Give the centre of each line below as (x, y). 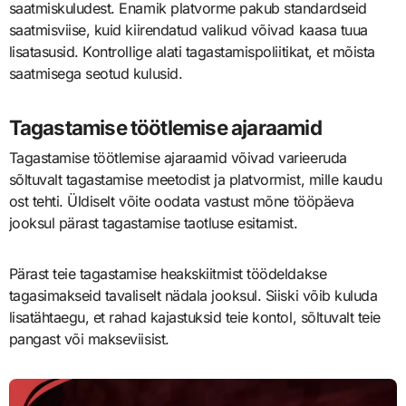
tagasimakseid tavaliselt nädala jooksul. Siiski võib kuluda (193, 296)
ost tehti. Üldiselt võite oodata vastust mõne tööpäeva (181, 202)
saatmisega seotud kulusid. (96, 73)
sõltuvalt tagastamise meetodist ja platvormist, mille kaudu (195, 180)
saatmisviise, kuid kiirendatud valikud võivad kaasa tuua (188, 29)
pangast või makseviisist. (89, 339)
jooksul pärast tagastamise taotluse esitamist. (153, 223)
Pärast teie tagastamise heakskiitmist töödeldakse (168, 274)
